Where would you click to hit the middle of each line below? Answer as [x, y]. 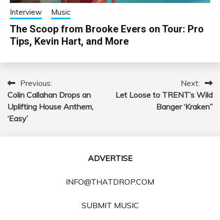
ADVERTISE [110, 158]
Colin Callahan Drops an [49, 95]
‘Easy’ [18, 119]
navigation [37, 103]
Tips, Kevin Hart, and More [69, 41]
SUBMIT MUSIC [110, 206]
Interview [26, 12]
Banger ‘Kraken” [184, 107]
